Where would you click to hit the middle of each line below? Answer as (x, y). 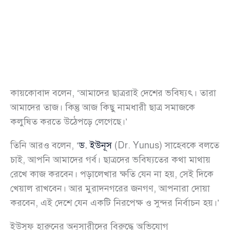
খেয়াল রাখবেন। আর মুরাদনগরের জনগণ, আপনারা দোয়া (110, 189)
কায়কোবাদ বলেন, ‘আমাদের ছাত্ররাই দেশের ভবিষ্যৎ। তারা (113, 93)
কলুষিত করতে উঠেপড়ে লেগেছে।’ (69, 122)
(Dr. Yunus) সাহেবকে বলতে (166, 146)
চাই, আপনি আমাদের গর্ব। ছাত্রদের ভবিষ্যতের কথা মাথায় (110, 160)
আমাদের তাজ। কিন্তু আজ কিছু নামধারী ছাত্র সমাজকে (103, 108)
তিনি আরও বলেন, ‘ (44, 146)
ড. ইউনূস (95, 146)
